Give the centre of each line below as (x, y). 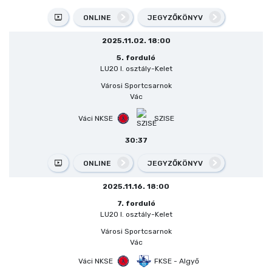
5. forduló (136, 57)
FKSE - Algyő (176, 261)
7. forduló (136, 203)
